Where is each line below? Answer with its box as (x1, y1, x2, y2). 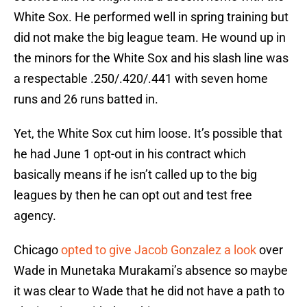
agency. (14, 208, 56, 223)
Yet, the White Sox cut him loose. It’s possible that (14, 126, 282, 141)
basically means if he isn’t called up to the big (14, 167, 257, 182)
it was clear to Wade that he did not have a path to (14, 284, 284, 299)
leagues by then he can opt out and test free (14, 188, 252, 203)
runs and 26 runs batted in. (14, 92, 158, 107)
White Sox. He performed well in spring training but (14, 10, 288, 25)
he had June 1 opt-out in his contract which (14, 147, 246, 162)
